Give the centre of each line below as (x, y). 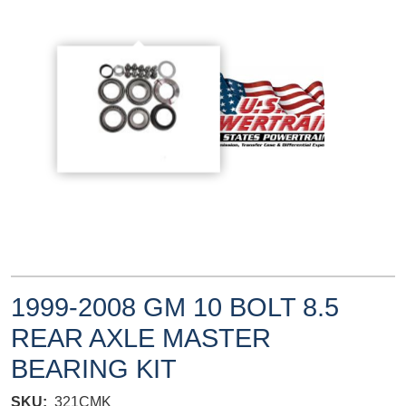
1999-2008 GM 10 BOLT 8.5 (175, 307)
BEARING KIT (94, 368)
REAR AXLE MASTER (141, 338)
